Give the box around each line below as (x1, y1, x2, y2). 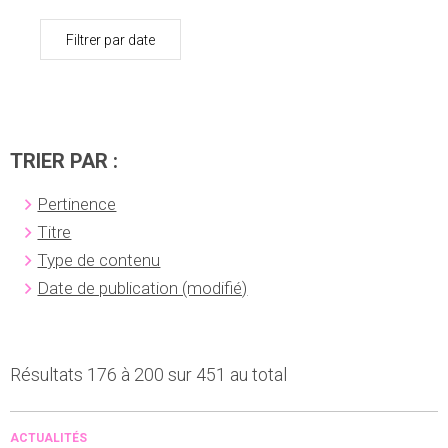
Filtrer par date (66, 31, 155, 48)
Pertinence (37, 194, 117, 215)
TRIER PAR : (10, 149, 118, 174)
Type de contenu (37, 250, 161, 271)
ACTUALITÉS (10, 431, 87, 446)
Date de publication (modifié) (37, 278, 248, 299)
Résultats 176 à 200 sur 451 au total (10, 364, 287, 386)
